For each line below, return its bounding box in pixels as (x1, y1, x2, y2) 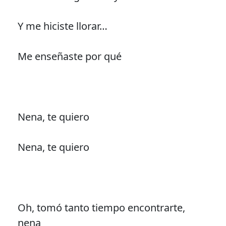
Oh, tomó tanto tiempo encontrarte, (17, 200, 185, 214)
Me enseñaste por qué (17, 49, 122, 63)
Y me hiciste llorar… (17, 19, 107, 33)
